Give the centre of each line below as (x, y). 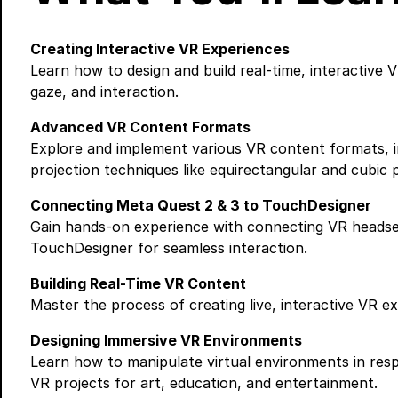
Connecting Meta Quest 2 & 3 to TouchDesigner (201, 206)
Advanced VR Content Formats (140, 127)
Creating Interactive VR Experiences (160, 49)
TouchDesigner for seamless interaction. (169, 248)
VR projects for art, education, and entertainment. (204, 383)
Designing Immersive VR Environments (166, 341)
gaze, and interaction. (104, 92)
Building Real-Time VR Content (138, 284)
